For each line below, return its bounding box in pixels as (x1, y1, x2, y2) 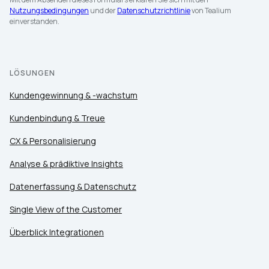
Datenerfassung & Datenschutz (10, 181, 136, 193)
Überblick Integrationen (10, 226, 104, 238)
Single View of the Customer (10, 204, 122, 216)
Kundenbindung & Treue (10, 112, 105, 124)
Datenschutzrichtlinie (117, 5, 190, 16)
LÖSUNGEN (10, 68, 55, 79)
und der (89, 5, 117, 16)
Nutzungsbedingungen (10, 5, 89, 16)
